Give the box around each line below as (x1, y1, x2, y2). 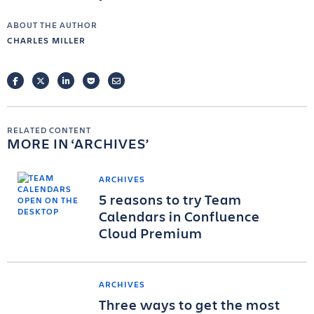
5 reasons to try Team (99, 190, 242, 210)
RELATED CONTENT (7, 124, 91, 136)
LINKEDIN (69, 75, 109, 87)
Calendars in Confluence (99, 207, 260, 226)
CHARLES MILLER (7, 34, 86, 46)
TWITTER (44, 75, 78, 87)
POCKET (94, 75, 126, 87)
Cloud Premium (99, 224, 203, 243)
